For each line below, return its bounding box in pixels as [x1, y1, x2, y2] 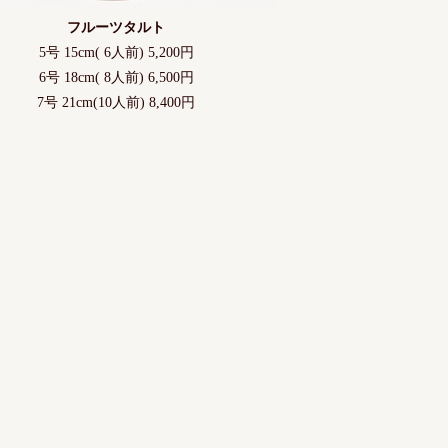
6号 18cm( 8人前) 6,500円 [38, 70, 194, 86]
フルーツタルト [67, 20, 165, 36]
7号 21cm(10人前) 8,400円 [37, 95, 195, 111]
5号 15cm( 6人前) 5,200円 [38, 45, 194, 61]
